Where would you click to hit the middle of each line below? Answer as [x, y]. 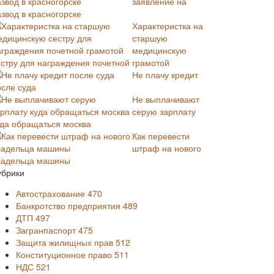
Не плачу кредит [165, 75]
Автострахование [52, 193]
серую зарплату [164, 111]
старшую [150, 38]
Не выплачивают [166, 99]
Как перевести [161, 136]
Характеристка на [168, 26]
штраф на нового [167, 148]
